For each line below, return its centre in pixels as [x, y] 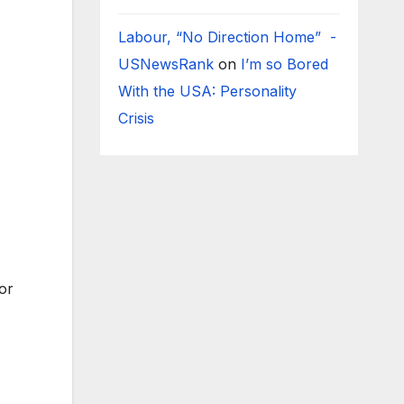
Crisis [138, 118]
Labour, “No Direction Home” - [227, 37]
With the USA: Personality [207, 91]
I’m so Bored [284, 64]
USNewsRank [165, 64]
